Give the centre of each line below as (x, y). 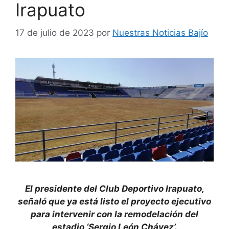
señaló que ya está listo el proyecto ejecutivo (114, 202)
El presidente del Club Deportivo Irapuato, (114, 189)
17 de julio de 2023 (55, 32)
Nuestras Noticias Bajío (160, 32)
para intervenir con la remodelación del (114, 214)
